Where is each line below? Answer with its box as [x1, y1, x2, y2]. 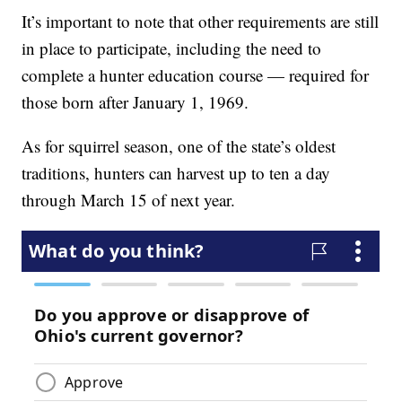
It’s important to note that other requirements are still [22, 9, 380, 32]
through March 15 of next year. [22, 188, 236, 211]
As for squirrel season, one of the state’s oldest [22, 134, 336, 157]
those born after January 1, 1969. [22, 90, 249, 113]
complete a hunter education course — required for [22, 63, 370, 86]
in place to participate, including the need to [22, 36, 322, 59]
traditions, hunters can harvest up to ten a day [22, 161, 331, 184]
